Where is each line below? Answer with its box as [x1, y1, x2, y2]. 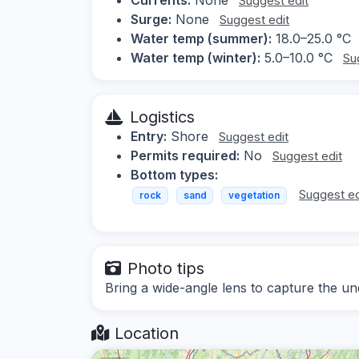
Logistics [130, 107, 195, 127]
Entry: [131, 127, 167, 144]
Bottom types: [131, 166, 218, 183]
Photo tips [127, 259, 204, 279]
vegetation [228, 188, 280, 201]
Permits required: [131, 147, 240, 163]
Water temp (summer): [131, 30, 272, 46]
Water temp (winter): [131, 49, 260, 66]
